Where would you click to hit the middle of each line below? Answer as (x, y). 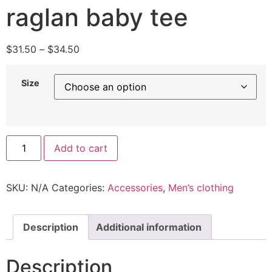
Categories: (80, 187)
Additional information (149, 227)
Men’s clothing (201, 187)
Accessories (135, 187)
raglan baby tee (97, 17)
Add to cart (81, 148)
